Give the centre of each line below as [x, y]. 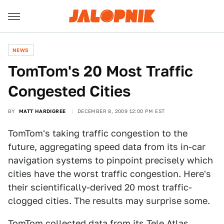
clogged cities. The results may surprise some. [109, 201]
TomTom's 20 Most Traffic [100, 71]
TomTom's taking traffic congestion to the [98, 133]
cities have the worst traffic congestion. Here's [109, 174]
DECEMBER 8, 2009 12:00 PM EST [121, 111]
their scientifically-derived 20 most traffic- [100, 187]
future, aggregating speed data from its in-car [107, 147]
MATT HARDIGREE [42, 111]
